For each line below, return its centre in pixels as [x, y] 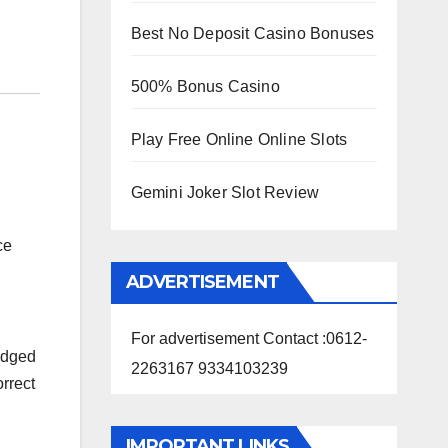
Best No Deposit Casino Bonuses [252, 33]
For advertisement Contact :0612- [248, 338]
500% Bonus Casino [205, 86]
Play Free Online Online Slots [239, 139]
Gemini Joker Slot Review [225, 192]
